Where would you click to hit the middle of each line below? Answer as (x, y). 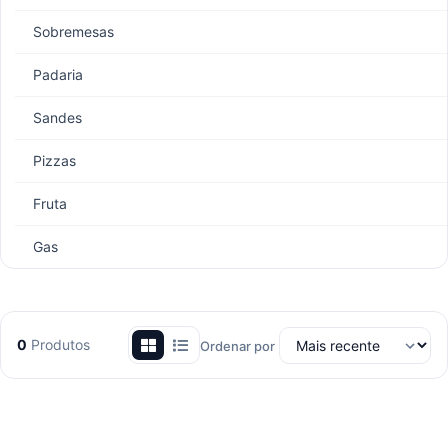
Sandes (57, 117)
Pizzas (54, 160)
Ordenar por (237, 345)
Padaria (58, 74)
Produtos (58, 344)
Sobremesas (73, 31)
